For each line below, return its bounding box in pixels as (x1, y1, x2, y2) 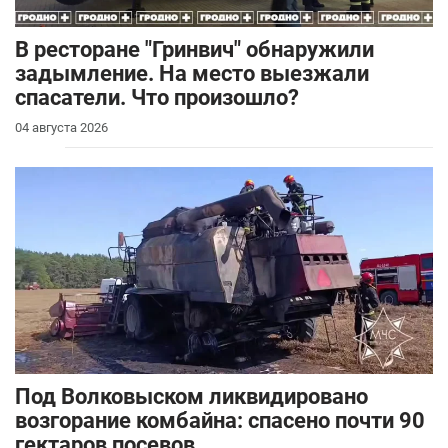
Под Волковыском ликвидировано (15, 384, 368, 410)
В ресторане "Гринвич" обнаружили (15, 36, 374, 62)
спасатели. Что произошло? (15, 84, 299, 110)
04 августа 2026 (15, 119, 108, 135)
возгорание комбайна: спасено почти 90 (15, 408, 425, 434)
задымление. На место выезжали (15, 60, 369, 86)
